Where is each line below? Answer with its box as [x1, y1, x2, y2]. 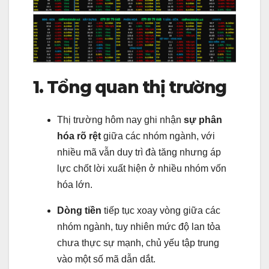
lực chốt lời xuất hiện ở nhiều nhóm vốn [57, 163, 226, 174]
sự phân [184, 114, 222, 125]
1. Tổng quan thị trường [33, 77, 226, 98]
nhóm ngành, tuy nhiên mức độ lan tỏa [57, 221, 220, 232]
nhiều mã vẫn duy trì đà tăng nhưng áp [57, 147, 221, 157]
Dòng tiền [57, 205, 101, 216]
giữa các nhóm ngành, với [101, 130, 215, 141]
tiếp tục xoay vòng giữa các [101, 205, 220, 216]
